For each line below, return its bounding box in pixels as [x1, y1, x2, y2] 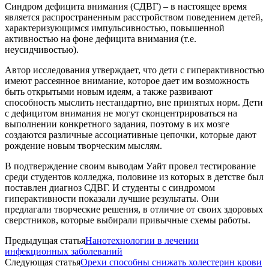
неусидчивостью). [5, 44, 79, 55]
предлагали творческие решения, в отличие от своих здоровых [5, 204, 263, 214]
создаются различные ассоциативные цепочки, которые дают [5, 129, 256, 140]
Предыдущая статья [5, 235, 85, 246]
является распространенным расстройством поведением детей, [5, 11, 263, 22]
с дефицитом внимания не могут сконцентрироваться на [5, 107, 237, 118]
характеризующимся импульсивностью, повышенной [5, 22, 225, 33]
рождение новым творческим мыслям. [5, 140, 162, 151]
